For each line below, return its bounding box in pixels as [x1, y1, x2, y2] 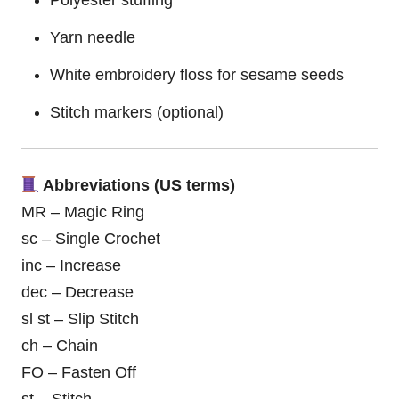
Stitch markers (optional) [50, 102, 224, 121]
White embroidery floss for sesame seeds [50, 65, 344, 84]
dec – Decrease [21, 283, 134, 301]
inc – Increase [21, 256, 121, 274]
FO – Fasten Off [21, 363, 136, 381]
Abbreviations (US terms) [39, 176, 236, 194]
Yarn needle [50, 28, 135, 46]
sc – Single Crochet [21, 230, 160, 248]
